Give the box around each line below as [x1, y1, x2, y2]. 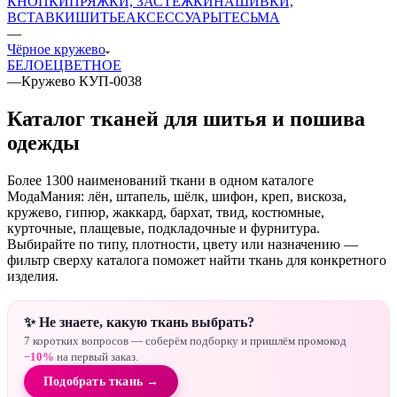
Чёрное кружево [7, 41, 105, 57]
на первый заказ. [54, 349, 138, 363]
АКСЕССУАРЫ [126, 9, 222, 25]
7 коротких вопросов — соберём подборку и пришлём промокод [24, 333, 346, 347]
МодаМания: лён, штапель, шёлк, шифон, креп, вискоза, [7, 188, 346, 204]
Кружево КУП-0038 [21, 73, 142, 89]
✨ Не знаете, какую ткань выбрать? [24, 314, 254, 330]
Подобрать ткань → [43, 374, 160, 388]
